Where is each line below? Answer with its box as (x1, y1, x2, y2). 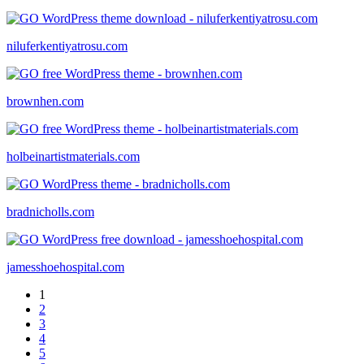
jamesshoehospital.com (6, 259, 124, 274)
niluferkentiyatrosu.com (6, 38, 128, 53)
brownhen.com (6, 93, 84, 108)
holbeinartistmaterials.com (6, 149, 140, 163)
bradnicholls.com (6, 204, 94, 219)
